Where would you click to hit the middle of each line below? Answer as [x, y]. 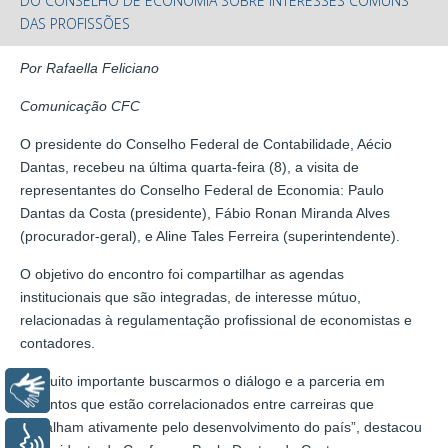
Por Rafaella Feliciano [89, 67]
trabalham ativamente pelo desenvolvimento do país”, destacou [221, 426]
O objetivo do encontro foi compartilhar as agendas [182, 273]
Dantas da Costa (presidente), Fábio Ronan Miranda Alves [205, 212]
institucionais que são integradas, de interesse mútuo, [190, 296]
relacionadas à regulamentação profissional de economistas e [216, 319]
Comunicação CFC [80, 105]
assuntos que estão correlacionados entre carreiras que [197, 403]
